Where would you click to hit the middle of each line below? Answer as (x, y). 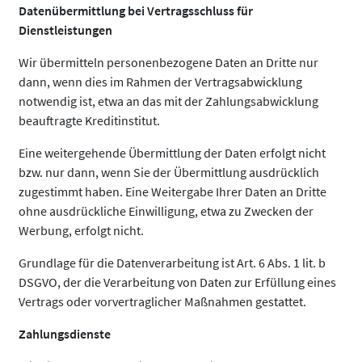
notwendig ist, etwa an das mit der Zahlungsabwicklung (168, 101)
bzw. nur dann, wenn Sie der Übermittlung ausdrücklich (169, 172)
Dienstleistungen (65, 30)
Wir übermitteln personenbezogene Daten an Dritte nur (168, 62)
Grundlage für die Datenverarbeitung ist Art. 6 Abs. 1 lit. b (172, 263)
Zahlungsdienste (65, 334)
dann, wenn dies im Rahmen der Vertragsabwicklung (160, 82)
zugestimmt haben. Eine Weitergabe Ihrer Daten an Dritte (173, 192)
